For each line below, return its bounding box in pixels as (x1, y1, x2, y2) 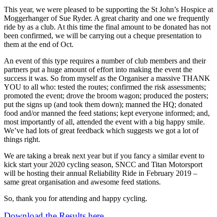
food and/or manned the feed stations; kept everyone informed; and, (4, 109, 210, 117)
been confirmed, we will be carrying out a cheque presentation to (4, 31, 201, 40)
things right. (4, 135, 40, 143)
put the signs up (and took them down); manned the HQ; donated (4, 100, 202, 108)
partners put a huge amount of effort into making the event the (4, 65, 192, 74)
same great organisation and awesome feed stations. (4, 178, 161, 186)
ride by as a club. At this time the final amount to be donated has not (4, 23, 211, 31)
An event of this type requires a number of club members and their (4, 57, 206, 65)
